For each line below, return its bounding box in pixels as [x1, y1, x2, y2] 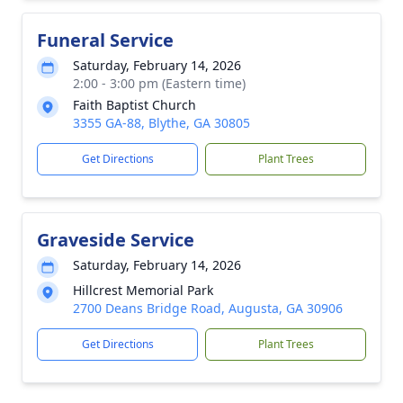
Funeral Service [37, 28, 174, 52]
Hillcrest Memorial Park [73, 282, 213, 299]
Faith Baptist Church [73, 96, 196, 113]
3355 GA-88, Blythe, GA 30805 [73, 114, 250, 131]
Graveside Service [37, 228, 194, 252]
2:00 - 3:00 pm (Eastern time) [73, 75, 246, 92]
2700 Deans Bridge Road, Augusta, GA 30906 [73, 300, 343, 317]
